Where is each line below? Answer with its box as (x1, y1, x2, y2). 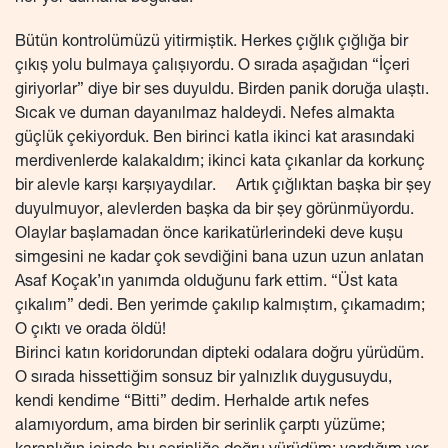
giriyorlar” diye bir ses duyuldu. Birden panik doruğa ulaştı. (15, 82, 429, 99)
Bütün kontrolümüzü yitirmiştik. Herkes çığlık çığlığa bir (15, 34, 408, 51)
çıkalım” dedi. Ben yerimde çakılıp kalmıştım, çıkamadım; (15, 298, 425, 315)
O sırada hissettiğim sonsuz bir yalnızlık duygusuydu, (15, 370, 392, 387)
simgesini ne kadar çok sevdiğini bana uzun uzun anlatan (15, 250, 424, 267)
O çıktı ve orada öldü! (15, 322, 166, 339)
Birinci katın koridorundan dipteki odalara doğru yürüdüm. (15, 346, 424, 363)
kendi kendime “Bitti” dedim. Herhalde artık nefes (15, 394, 369, 411)
